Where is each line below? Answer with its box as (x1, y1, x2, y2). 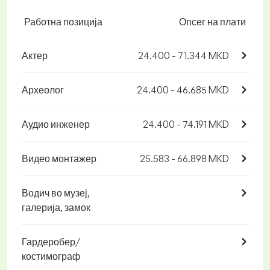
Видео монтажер (22, 152, 96, 165)
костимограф (22, 250, 80, 263)
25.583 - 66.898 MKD (140, 152, 229, 165)
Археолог (22, 84, 64, 96)
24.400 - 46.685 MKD (137, 84, 229, 96)
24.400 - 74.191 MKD (143, 118, 229, 131)
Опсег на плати (179, 16, 246, 28)
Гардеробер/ (22, 236, 80, 248)
